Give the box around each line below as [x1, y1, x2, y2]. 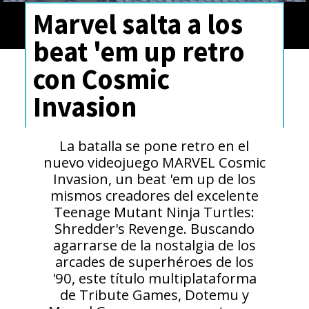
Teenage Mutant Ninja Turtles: [54, 201, 255, 221]
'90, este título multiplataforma [52, 268, 257, 288]
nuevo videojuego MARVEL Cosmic [43, 152, 266, 172]
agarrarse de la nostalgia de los [52, 235, 256, 255]
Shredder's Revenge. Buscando [54, 218, 255, 238]
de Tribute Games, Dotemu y [59, 284, 249, 304]
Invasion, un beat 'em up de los [52, 168, 256, 188]
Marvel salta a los [32, 6, 243, 42]
